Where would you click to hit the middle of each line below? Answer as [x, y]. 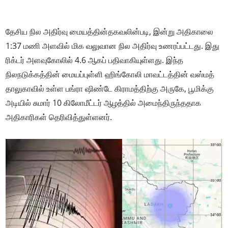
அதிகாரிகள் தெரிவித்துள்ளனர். [59, 117]
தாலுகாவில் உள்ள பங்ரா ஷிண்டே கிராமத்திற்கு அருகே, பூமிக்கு [110, 89]
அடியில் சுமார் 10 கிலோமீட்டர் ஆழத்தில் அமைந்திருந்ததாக [104, 103]
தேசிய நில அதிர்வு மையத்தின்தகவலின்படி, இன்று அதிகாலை [110, 32]
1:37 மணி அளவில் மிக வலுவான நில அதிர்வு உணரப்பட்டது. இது [113, 46]
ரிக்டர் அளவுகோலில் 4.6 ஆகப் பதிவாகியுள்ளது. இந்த [95, 60]
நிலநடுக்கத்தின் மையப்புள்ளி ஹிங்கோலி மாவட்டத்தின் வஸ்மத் [110, 74]
